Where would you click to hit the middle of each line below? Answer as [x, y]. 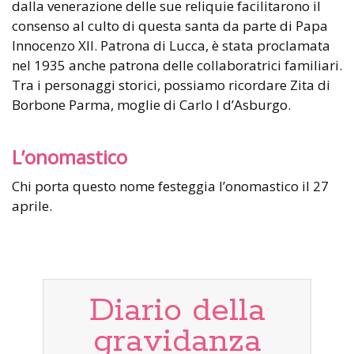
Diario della [177, 311]
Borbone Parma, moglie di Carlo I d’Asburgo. [151, 104]
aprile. [32, 205]
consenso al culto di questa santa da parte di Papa [170, 25]
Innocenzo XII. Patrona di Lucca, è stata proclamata [171, 45]
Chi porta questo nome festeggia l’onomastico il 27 [170, 186]
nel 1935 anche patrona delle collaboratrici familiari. [177, 65]
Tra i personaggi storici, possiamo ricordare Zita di [171, 85]
